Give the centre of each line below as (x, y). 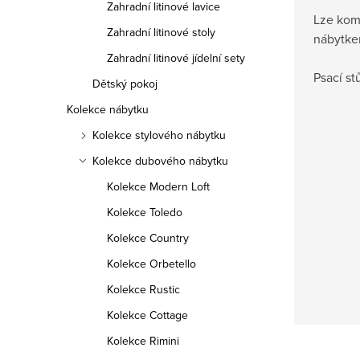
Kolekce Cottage (147, 315)
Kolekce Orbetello (151, 264)
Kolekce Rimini (143, 341)
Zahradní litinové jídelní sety (176, 58)
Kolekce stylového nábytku (159, 135)
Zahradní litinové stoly (161, 32)
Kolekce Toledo (145, 212)
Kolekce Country (148, 238)
